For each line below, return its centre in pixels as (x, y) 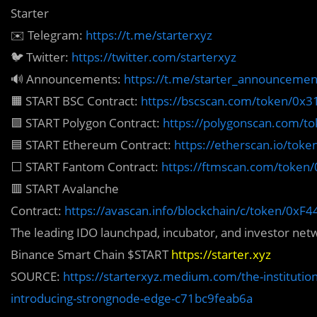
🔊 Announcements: (67, 79)
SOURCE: (35, 276)
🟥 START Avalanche (65, 189)
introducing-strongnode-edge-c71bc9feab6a (132, 298)
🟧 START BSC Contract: (76, 101)
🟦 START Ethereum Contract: (92, 145)
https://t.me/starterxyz (149, 35)
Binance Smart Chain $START (91, 254)
